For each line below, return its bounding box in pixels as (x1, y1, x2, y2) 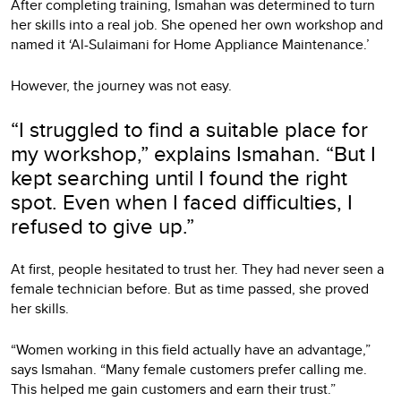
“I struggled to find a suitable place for (11, 113, 368, 144)
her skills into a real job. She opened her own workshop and (11, 13, 383, 35)
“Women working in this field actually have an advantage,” (11, 338, 371, 360)
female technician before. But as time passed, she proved (11, 277, 369, 299)
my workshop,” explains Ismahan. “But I (11, 137, 376, 168)
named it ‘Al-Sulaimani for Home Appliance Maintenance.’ (11, 33, 370, 55)
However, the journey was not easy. (11, 74, 232, 96)
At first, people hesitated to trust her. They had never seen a (11, 258, 384, 279)
